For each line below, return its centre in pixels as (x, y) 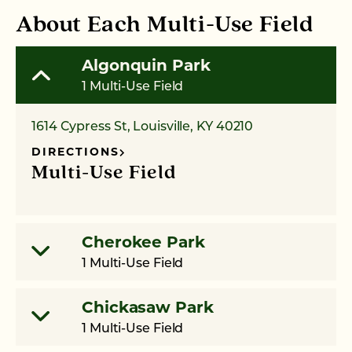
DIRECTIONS (75, 152)
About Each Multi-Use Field (165, 25)
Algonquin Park (146, 66)
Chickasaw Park (148, 308)
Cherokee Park (143, 243)
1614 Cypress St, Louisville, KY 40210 (143, 127)
